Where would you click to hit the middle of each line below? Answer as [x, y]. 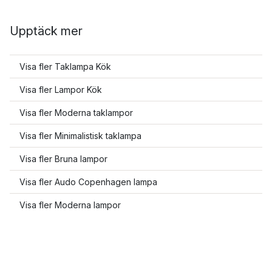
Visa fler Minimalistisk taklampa [80, 136]
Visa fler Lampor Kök [61, 90]
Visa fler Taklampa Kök [65, 66]
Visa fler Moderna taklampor [76, 113]
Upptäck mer [46, 31]
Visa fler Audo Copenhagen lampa [88, 182]
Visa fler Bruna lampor [63, 159]
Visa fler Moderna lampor [70, 205]
